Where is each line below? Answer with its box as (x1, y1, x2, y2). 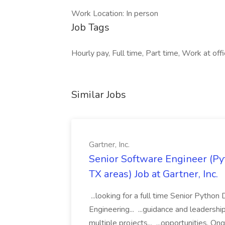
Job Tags (71, 21, 109, 34)
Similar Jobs (71, 88, 126, 101)
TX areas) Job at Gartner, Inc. (89, 167, 218, 181)
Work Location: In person (71, 8, 158, 19)
